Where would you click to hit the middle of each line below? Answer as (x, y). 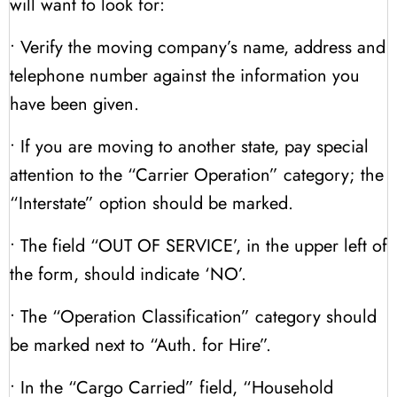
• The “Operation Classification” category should (193, 316)
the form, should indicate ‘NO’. (128, 274)
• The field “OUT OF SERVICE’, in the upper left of (198, 245)
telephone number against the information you (185, 75)
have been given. (74, 104)
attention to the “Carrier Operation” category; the (197, 175)
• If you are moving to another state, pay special (189, 146)
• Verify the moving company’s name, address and (198, 47)
